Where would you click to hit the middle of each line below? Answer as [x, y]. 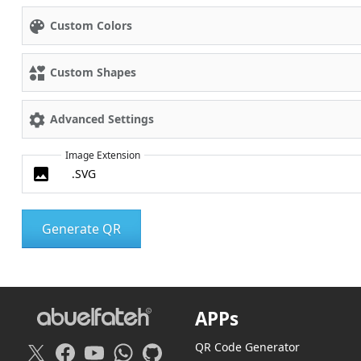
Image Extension [102, 155]
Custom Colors [91, 25]
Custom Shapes [93, 72]
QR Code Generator [247, 347]
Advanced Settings [102, 118]
